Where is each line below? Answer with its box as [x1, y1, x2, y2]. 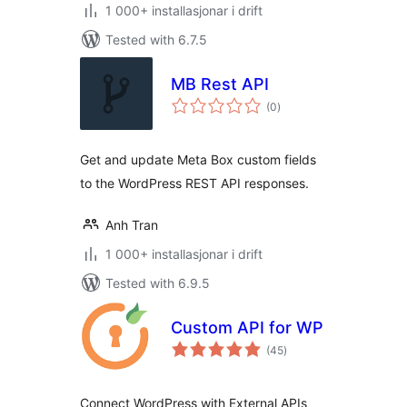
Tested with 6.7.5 [105, 32, 207, 47]
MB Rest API [171, 74, 269, 94]
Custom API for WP [171, 318, 323, 337]
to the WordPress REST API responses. [80, 175, 309, 191]
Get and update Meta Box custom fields [80, 152, 316, 167]
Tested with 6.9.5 [105, 275, 210, 291]
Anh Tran [105, 217, 158, 233]
